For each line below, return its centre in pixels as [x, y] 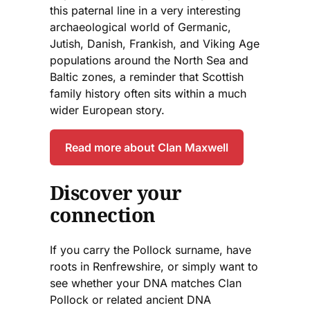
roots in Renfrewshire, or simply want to [154, 267]
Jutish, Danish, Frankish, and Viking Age [155, 43]
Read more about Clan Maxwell [147, 147]
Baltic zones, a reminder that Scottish [147, 76]
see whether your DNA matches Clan [146, 283]
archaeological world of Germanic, [140, 27]
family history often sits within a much [148, 93]
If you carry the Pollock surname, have [151, 250]
